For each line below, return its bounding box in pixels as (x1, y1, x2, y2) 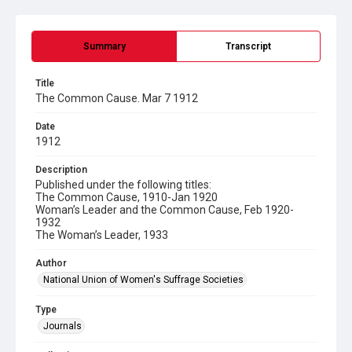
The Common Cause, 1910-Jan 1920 (35, 191, 218, 203)
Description (35, 164, 87, 175)
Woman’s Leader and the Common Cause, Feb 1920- (35, 203, 294, 216)
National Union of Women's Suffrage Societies (43, 274, 244, 285)
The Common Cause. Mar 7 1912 (35, 92, 198, 104)
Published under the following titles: (35, 178, 211, 191)
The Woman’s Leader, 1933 (35, 229, 168, 241)
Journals (43, 321, 82, 332)
